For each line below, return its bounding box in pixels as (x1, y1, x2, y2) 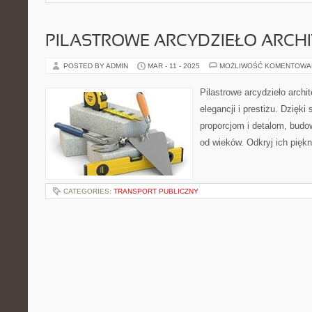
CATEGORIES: (63, 187, 114, 195)
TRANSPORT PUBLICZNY (114, 187, 198, 195)
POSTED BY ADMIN (63, 62, 130, 70)
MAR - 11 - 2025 (148, 62, 200, 70)
